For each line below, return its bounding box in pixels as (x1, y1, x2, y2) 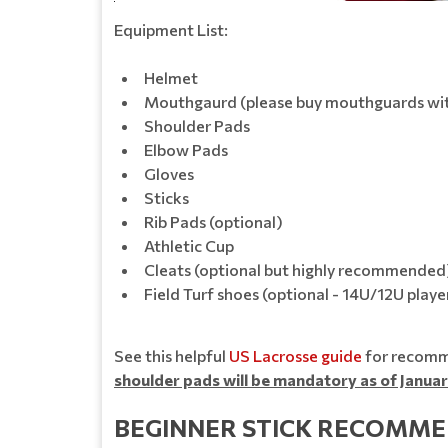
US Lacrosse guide (229, 345, 362, 365)
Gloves (144, 163, 194, 183)
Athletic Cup (144, 235, 234, 255)
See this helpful (114, 345, 229, 365)
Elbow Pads (144, 139, 228, 159)
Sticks (144, 187, 189, 207)
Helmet (144, 67, 198, 87)
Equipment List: (114, 19, 228, 39)
